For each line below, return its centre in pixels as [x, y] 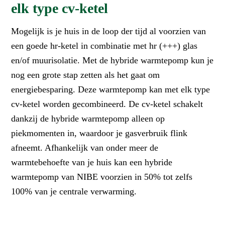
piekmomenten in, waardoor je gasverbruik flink [99, 133]
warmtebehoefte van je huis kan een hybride [92, 162]
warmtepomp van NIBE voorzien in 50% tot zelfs [102, 177]
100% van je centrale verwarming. [74, 191]
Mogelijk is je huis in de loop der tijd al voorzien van [109, 31]
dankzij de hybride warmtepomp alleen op [88, 118]
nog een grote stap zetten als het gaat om [86, 75]
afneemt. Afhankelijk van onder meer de [85, 147]
